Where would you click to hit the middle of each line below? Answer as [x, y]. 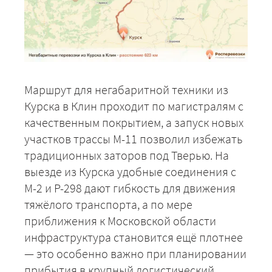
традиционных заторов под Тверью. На [127, 155]
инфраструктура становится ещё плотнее [134, 237]
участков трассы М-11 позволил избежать [134, 138]
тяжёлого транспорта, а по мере [108, 204]
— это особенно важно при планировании [135, 253]
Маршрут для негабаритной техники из [126, 89]
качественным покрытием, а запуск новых [134, 122]
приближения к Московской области [120, 220]
